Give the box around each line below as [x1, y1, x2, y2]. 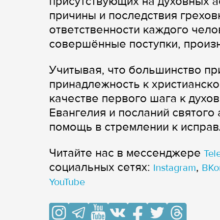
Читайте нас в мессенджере [49, 146, 204, 161]
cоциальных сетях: [49, 160, 153, 175]
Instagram [153, 162, 196, 174]
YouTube [49, 176, 85, 189]
